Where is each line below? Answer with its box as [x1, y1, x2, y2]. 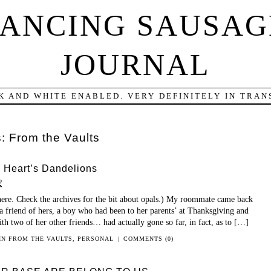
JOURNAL [60, 48, 211, 82]
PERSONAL [77, 235, 114, 242]
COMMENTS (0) [123, 235, 174, 242]
